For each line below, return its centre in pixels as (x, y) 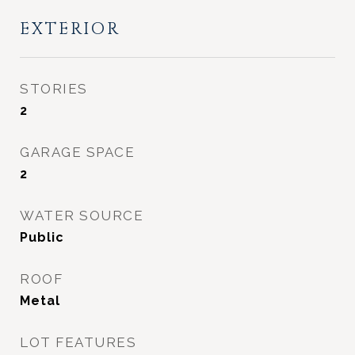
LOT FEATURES (78, 342)
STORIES (54, 89)
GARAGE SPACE (77, 152)
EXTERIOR (70, 29)
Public (42, 237)
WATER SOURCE (82, 216)
